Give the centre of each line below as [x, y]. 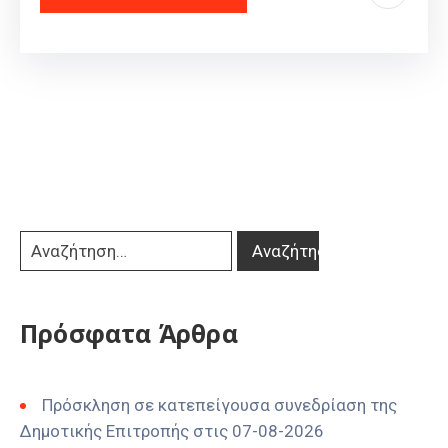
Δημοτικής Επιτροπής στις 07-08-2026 [172, 431]
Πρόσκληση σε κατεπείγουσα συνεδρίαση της [219, 405]
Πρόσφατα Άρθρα [129, 333]
